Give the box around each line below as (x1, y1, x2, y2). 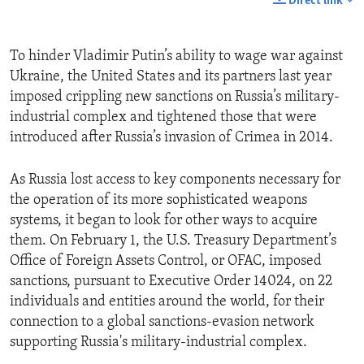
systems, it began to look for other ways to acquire (10, 213, 318, 229)
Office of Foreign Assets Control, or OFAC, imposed (10, 253, 322, 270)
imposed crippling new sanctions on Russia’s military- (10, 89, 340, 106)
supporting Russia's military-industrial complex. (10, 335, 307, 351)
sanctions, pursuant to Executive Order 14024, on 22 (10, 274, 332, 290)
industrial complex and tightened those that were (10, 110, 317, 126)
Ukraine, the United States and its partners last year (10, 69, 331, 85)
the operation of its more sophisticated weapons (10, 193, 307, 209)
